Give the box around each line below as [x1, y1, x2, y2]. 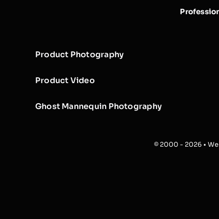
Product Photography [35, 49, 124, 60]
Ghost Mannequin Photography [35, 101, 162, 112]
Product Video [35, 75, 95, 86]
